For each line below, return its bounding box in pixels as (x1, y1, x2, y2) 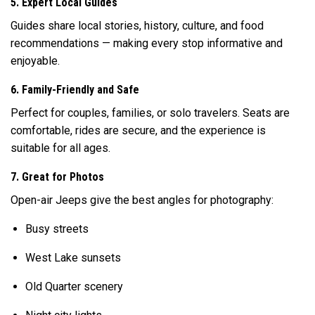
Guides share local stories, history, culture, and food (11, 18, 264, 32)
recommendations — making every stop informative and (11, 36, 283, 50)
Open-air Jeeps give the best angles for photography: (11, 193, 274, 207)
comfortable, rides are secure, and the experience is (11, 123, 266, 137)
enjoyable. (11, 53, 60, 67)
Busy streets (25, 221, 89, 236)
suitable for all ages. (11, 141, 110, 155)
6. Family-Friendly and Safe (11, 82, 139, 96)
